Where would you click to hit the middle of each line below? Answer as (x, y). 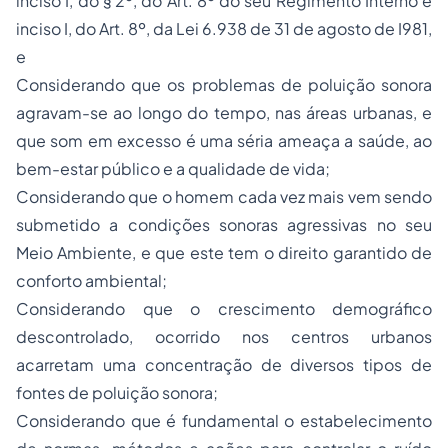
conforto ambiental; (91, 280)
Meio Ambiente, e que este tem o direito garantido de (224, 252)
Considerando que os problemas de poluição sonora (224, 84)
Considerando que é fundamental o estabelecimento (224, 420)
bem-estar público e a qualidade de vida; (173, 168)
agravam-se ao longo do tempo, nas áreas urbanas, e (224, 112)
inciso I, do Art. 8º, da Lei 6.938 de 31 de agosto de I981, (224, 28)
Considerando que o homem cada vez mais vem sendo (224, 196)
